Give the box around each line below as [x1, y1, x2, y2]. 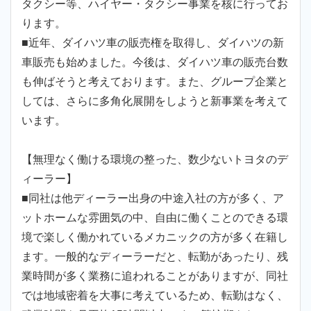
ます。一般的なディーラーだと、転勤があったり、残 [22, 251, 288, 262]
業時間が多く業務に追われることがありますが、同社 [22, 270, 288, 282]
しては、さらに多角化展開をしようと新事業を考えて [22, 95, 288, 107]
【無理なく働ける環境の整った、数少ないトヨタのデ [22, 153, 288, 165]
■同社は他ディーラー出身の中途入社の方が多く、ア [22, 192, 284, 204]
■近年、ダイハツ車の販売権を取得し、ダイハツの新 [22, 37, 284, 49]
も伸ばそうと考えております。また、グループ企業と [22, 76, 288, 87]
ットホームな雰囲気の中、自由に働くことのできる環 [22, 212, 288, 224]
